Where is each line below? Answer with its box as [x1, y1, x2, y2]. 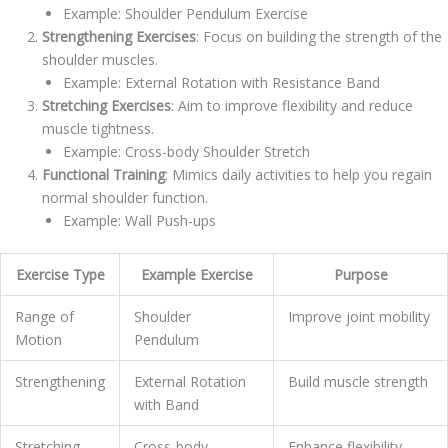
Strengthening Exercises [42, 27, 196, 47]
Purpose [333, 265, 388, 285]
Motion [15, 330, 62, 350]
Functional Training [42, 165, 165, 185]
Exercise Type [15, 265, 105, 285]
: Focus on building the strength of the [196, 27, 442, 47]
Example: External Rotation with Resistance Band [63, 73, 380, 93]
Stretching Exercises [42, 96, 171, 116]
